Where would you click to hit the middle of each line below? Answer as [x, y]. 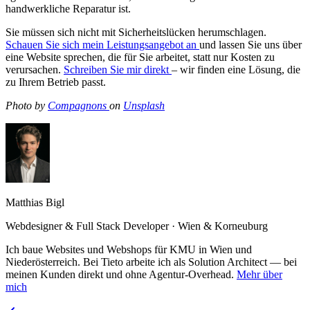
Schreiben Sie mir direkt [118, 70]
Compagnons [77, 106]
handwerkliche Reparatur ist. [68, 9]
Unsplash [144, 106]
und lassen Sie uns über [250, 45]
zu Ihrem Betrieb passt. [56, 82]
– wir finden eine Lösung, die [236, 70]
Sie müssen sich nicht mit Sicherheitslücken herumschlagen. [136, 33]
